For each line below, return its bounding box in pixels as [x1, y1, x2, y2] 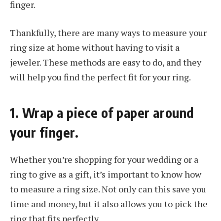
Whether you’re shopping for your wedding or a [10, 153, 198, 166]
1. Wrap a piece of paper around [10, 104, 194, 121]
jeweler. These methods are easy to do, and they [10, 56, 201, 69]
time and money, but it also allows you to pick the [10, 198, 208, 210]
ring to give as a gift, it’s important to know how [10, 168, 201, 181]
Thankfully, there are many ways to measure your [10, 27, 207, 39]
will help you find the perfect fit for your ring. [10, 71, 191, 83]
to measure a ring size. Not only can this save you [10, 183, 206, 195]
